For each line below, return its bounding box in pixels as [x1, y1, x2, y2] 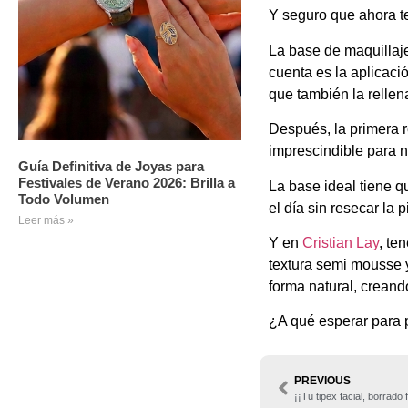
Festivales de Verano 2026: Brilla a [18, 175, 235, 191]
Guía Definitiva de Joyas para [18, 158, 204, 175]
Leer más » [18, 214, 74, 228]
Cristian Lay [301, 235, 379, 251]
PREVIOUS [293, 373, 351, 387]
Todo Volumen [18, 191, 109, 208]
